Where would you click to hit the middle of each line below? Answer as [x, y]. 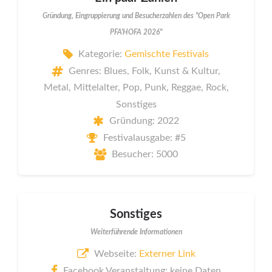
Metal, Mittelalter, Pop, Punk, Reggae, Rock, [136, 88]
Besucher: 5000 [145, 154]
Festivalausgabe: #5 [144, 138]
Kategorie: [101, 54]
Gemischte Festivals [167, 54]
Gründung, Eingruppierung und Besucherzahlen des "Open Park [136, 15]
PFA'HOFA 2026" [136, 32]
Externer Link [167, 254]
